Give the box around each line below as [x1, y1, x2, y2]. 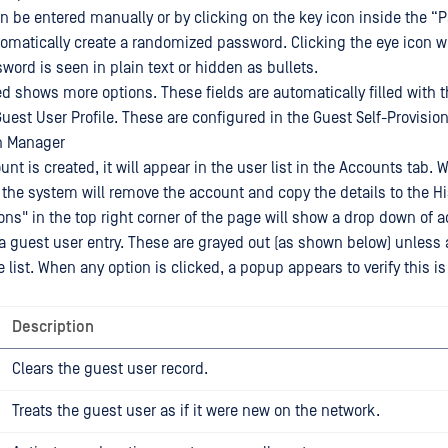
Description [12, 318, 94, 336]
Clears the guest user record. [12, 360, 208, 378]
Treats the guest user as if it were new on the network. [12, 402, 380, 420]
